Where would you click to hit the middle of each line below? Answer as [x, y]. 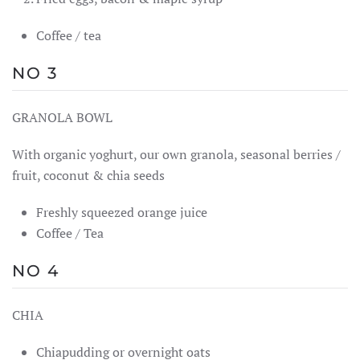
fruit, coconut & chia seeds [88, 176]
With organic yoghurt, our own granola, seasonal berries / [176, 155]
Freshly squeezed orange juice [122, 213]
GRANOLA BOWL [62, 118]
